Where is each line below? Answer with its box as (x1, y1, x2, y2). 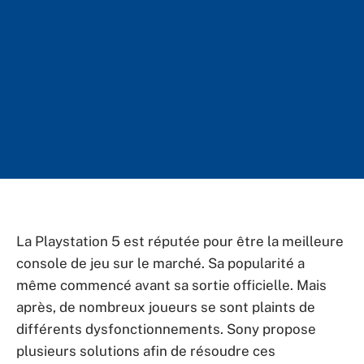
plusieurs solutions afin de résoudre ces (16, 343, 275, 359)
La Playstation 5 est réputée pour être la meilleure (16, 233, 344, 249)
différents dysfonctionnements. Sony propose (16, 321, 316, 337)
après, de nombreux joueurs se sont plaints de (16, 299, 315, 315)
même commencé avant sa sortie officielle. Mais (16, 277, 327, 293)
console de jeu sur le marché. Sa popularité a (16, 255, 305, 271)
